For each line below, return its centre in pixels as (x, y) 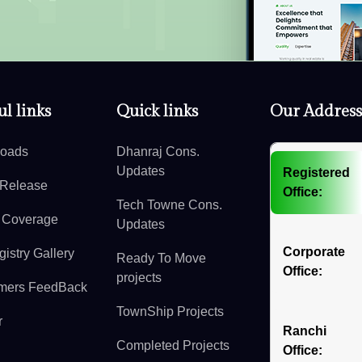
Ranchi (305, 331)
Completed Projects (173, 346)
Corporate (314, 252)
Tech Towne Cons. (169, 205)
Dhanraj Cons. (158, 152)
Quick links (157, 112)
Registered (316, 173)
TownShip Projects (170, 312)
